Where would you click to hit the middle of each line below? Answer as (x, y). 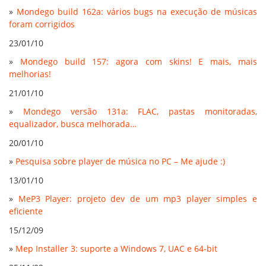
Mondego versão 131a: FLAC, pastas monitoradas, (140, 111)
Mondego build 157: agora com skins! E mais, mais (139, 61)
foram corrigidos (42, 24)
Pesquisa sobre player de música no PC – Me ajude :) (120, 161)
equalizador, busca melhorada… (73, 124)
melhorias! (30, 74)
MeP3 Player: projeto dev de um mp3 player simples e (138, 199)
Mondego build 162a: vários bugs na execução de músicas (137, 12)
